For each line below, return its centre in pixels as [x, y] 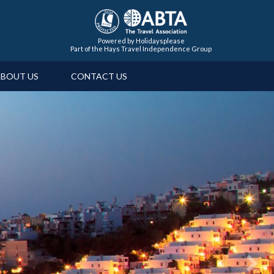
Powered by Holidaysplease [141, 40]
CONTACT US [99, 76]
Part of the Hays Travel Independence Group [141, 48]
